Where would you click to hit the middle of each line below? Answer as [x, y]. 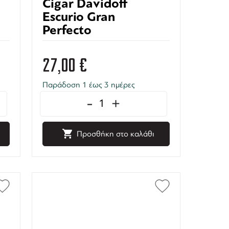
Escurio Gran [78, 17]
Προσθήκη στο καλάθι [115, 134]
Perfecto [67, 30]
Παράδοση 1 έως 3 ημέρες [88, 85]
